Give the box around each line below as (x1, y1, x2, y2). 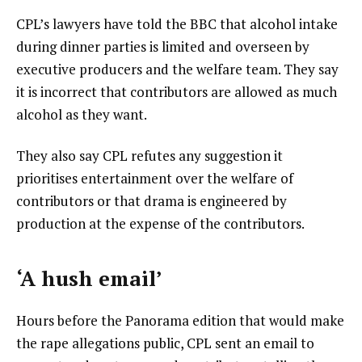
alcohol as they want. (16, 104, 147, 124)
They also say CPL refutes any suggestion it (16, 146, 283, 166)
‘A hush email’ (16, 264, 162, 292)
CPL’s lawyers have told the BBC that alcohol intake (16, 14, 338, 33)
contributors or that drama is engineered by (16, 192, 287, 211)
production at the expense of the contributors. (16, 214, 305, 234)
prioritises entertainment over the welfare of (16, 169, 293, 188)
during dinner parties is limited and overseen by (16, 36, 309, 56)
